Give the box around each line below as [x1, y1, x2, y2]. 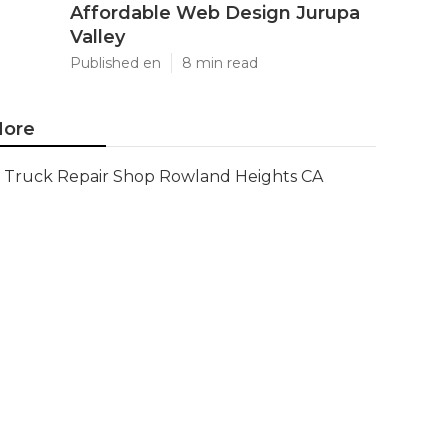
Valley [70, 26, 125, 48]
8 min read [182, 54, 258, 72]
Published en [70, 54, 161, 72]
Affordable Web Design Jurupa [70, 2, 360, 24]
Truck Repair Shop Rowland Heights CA [4, 167, 323, 186]
